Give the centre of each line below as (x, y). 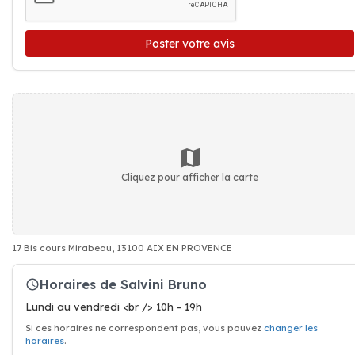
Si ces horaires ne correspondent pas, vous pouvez (145, 328)
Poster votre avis (190, 44)
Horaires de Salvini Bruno (123, 284)
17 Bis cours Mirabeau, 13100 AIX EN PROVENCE (122, 248)
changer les (291, 328)
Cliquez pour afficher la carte (190, 177)
